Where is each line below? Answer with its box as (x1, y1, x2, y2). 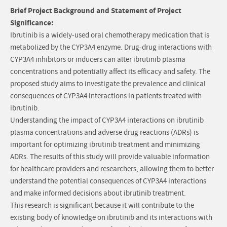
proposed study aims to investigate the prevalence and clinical (10, 79, 206, 89)
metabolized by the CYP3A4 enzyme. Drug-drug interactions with (10, 43, 212, 53)
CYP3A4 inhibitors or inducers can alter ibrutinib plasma (10, 55, 185, 65)
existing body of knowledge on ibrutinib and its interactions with (10, 213, 212, 223)
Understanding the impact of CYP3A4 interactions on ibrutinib (10, 116, 204, 126)
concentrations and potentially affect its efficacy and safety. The (10, 67, 210, 77)
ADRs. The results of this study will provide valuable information (10, 152, 210, 162)
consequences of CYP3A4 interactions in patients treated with (10, 91, 202, 101)
